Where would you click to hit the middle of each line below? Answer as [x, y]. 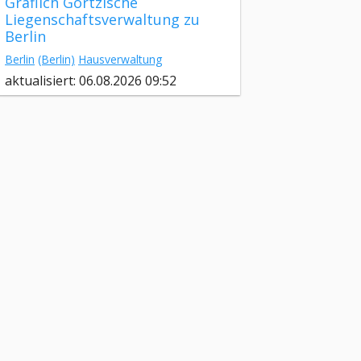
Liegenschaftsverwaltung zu [102, 20]
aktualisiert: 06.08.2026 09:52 [91, 81]
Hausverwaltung [120, 60]
